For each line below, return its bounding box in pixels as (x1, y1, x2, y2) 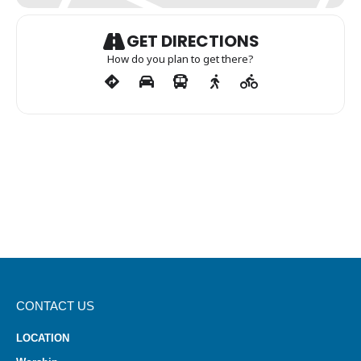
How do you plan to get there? (107, 52, 254, 66)
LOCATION (16, 332, 69, 344)
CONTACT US (16, 299, 94, 313)
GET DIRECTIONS (126, 30, 259, 52)
